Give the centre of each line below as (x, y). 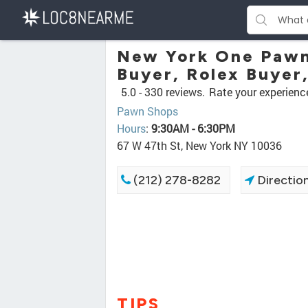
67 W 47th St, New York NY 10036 (199, 145)
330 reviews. (175, 92)
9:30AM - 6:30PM (193, 128)
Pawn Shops (147, 111)
